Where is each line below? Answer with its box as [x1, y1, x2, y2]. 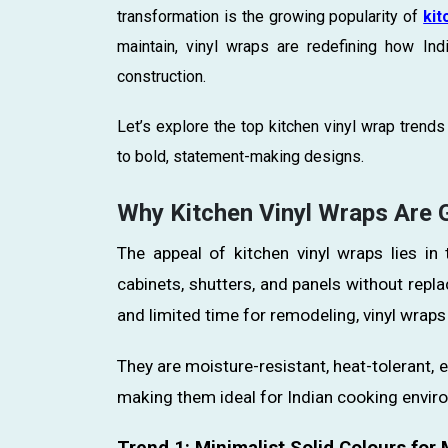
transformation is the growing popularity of [117, 6, 424, 26]
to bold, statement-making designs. [117, 146, 364, 166]
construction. [117, 66, 206, 86]
